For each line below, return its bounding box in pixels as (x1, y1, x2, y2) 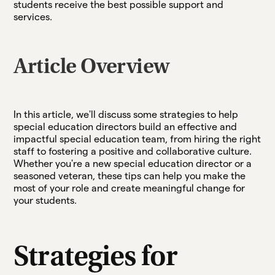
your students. (14, 195, 77, 206)
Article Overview (14, 56, 169, 79)
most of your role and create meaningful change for (14, 182, 246, 193)
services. (14, 11, 53, 22)
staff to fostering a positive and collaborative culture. (14, 145, 252, 157)
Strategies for (14, 243, 177, 273)
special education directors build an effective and (14, 121, 238, 132)
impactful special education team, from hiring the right (14, 133, 261, 144)
